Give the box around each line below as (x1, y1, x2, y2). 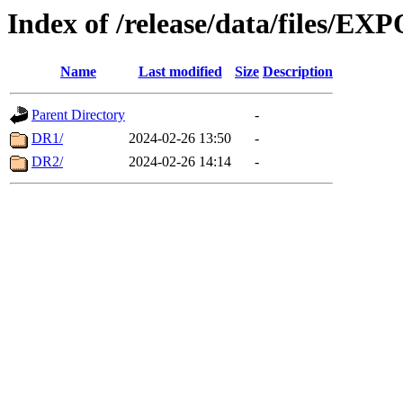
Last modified (138, 64, 222, 80)
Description (263, 64, 333, 80)
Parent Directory (31, 107, 125, 123)
